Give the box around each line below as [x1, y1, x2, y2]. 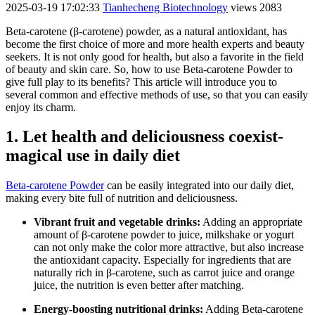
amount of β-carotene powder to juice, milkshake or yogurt [34, 229, 294, 241]
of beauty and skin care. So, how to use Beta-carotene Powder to [6, 63, 292, 75]
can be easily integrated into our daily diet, [104, 179, 294, 192]
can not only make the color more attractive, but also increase [34, 241, 304, 254]
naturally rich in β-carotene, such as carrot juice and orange [34, 266, 295, 279]
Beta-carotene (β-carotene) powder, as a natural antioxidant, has [6, 25, 287, 37]
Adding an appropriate [200, 216, 302, 229]
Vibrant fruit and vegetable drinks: [34, 216, 200, 229]
